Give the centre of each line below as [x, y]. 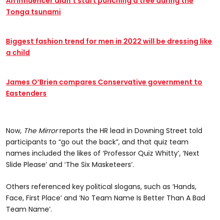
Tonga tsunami [33, 12]
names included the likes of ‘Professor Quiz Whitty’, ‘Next [103, 153]
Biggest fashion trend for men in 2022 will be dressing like [109, 41]
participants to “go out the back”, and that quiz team [97, 142]
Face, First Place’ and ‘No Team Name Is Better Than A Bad [106, 198]
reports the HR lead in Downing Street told [130, 130]
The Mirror [41, 130]
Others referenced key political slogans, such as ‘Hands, [101, 186]
